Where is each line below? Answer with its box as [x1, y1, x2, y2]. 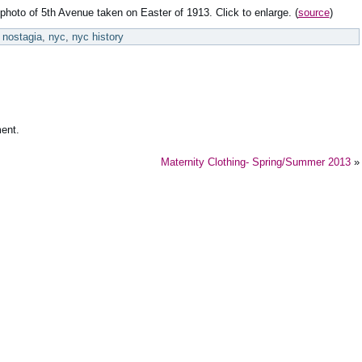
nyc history [72, 31, 124, 43]
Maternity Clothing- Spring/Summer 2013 [161, 155, 351, 168]
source [297, 6, 330, 19]
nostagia [2, 31, 42, 43]
